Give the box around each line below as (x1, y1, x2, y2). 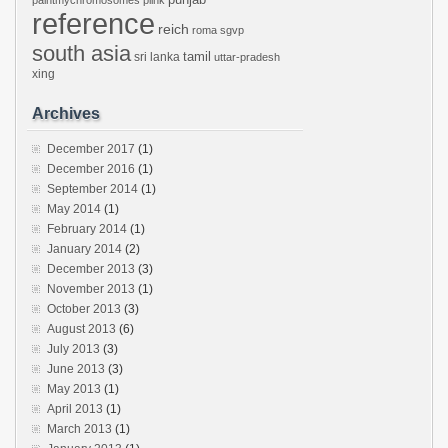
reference (32, 7, 155, 40)
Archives (32, 105, 100, 122)
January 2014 (47, 242, 122, 256)
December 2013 (47, 262, 135, 276)
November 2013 (47, 282, 135, 296)
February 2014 (47, 222, 127, 236)
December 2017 (47, 142, 135, 156)
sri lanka (134, 50, 180, 64)
